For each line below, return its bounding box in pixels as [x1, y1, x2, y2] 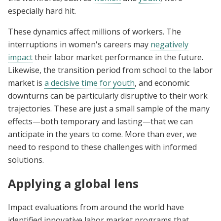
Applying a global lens [8, 175, 139, 192]
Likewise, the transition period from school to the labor [8, 65, 213, 76]
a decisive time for [44, 77, 113, 89]
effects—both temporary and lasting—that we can [8, 116, 193, 127]
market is [8, 77, 44, 89]
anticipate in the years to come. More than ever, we [8, 129, 197, 140]
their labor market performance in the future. [33, 52, 203, 63]
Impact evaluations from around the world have [8, 202, 184, 213]
